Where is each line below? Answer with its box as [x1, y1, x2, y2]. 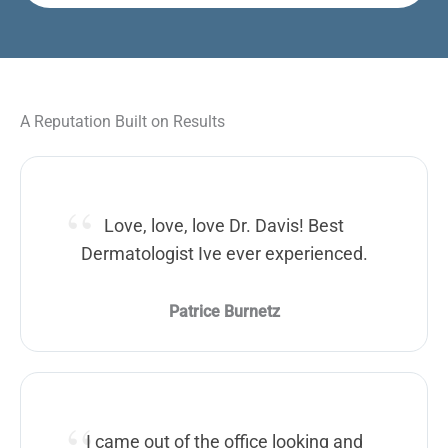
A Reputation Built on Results [20, 111, 225, 131]
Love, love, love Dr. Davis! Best [104, 214, 344, 236]
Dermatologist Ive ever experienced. [80, 242, 368, 264]
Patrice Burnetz [168, 301, 280, 321]
